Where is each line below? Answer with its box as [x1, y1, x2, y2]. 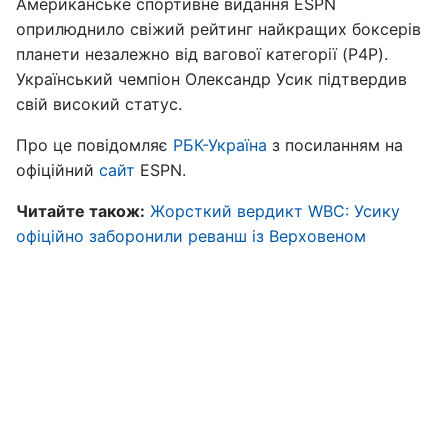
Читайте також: [16, 201, 145, 221]
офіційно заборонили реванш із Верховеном [16, 226, 366, 246]
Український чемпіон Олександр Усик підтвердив [16, 69, 407, 89]
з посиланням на [267, 135, 403, 155]
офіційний [16, 160, 99, 180]
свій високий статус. [16, 94, 182, 114]
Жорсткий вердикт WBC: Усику [150, 201, 400, 221]
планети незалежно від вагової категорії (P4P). [16, 44, 388, 64]
